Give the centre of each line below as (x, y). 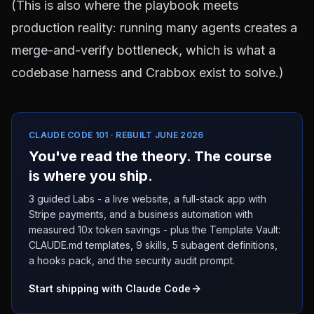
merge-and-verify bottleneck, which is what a (143, 50)
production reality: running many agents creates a (154, 28)
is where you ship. (91, 176)
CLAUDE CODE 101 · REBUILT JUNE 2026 (116, 135)
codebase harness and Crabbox (103, 73)
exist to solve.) (240, 73)
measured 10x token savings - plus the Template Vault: (155, 230)
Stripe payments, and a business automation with (141, 214)
